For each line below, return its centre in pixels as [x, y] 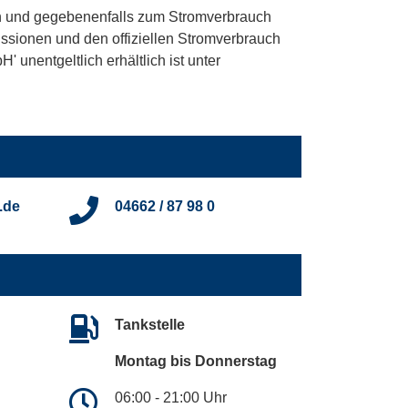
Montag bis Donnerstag [196, 362]
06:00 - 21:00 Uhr [171, 398]
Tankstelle [150, 325]
